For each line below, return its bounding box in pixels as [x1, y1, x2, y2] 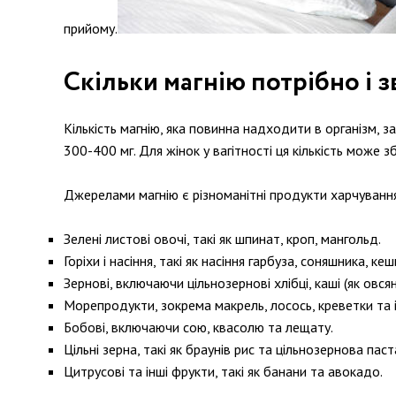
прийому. [64, 19, 118, 37]
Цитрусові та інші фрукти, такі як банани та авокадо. [64, 362, 383, 380]
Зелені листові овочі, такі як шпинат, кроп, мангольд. [64, 230, 381, 247]
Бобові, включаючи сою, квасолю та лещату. [64, 318, 333, 336]
